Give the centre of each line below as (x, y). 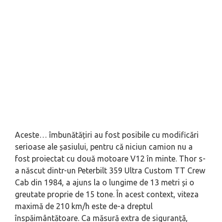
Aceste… (32, 135)
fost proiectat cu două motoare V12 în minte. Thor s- (110, 158)
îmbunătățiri (71, 135)
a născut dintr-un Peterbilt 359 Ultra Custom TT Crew (110, 170)
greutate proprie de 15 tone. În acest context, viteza (107, 194)
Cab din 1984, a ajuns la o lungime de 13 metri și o (105, 182)
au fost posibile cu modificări (145, 135)
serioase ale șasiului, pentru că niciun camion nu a (104, 146)
